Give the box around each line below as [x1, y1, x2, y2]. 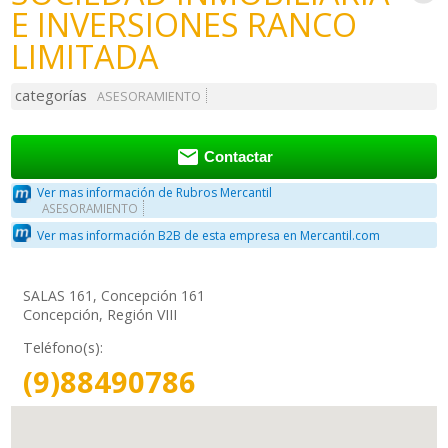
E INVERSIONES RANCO [11, 2, 358, 47]
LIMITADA [11, 34, 160, 79]
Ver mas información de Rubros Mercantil [37, 184, 273, 202]
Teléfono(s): [23, 338, 104, 358]
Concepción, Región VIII [23, 305, 178, 325]
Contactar [203, 149, 273, 166]
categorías [15, 85, 88, 106]
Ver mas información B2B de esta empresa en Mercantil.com [37, 226, 381, 244]
